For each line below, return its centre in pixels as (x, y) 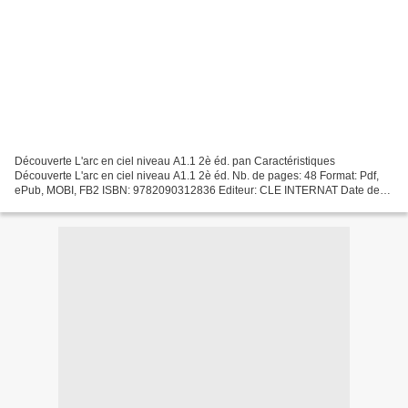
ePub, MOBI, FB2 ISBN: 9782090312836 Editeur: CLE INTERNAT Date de (197, 191)
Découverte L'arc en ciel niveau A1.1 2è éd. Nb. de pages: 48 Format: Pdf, (197, 176)
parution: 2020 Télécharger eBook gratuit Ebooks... (140, 205)
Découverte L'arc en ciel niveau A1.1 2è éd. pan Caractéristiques (175, 162)
